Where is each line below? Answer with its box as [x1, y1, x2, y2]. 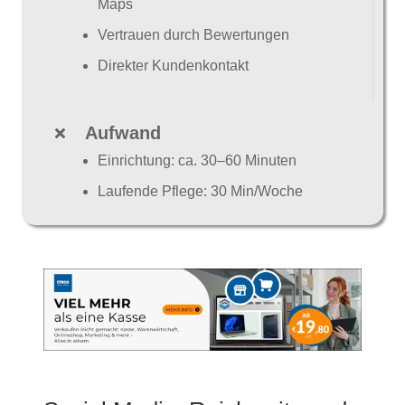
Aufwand [84, 122, 161, 143]
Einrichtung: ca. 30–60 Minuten [98, 152, 297, 168]
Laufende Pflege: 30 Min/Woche [98, 183, 303, 199]
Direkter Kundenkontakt [98, 57, 249, 73]
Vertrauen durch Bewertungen [98, 26, 289, 42]
